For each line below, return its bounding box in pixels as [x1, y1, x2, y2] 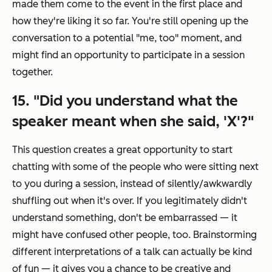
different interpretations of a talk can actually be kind [12, 245, 252, 257]
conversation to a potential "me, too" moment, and [12, 32, 242, 44]
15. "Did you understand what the [12, 91, 238, 109]
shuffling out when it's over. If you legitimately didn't [12, 194, 247, 206]
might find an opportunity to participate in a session [12, 49, 245, 61]
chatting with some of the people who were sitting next [12, 160, 259, 172]
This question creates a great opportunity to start [12, 143, 233, 155]
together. [12, 66, 53, 78]
